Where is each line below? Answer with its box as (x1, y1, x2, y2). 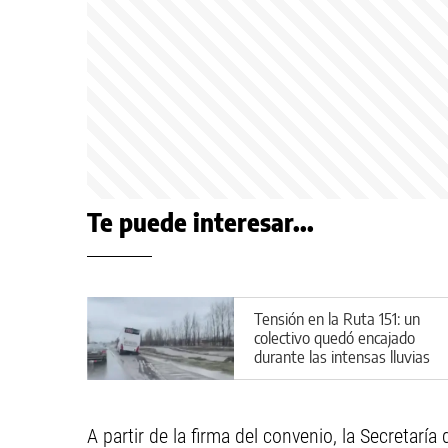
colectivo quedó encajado (254, 327, 415, 348)
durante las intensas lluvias (254, 346, 430, 367)
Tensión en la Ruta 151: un (254, 308, 420, 329)
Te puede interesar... (87, 207, 314, 237)
